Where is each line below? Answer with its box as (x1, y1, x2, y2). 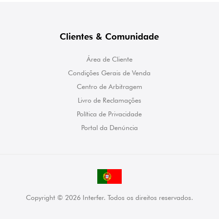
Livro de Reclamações (77, 96, 141, 105)
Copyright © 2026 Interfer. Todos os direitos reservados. (26, 194, 193, 202)
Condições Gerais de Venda (68, 69, 151, 77)
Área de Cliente (86, 55, 132, 64)
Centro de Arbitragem (76, 83, 142, 91)
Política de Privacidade (77, 110, 142, 118)
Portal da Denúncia (81, 124, 138, 132)
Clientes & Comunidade (60, 31, 159, 42)
